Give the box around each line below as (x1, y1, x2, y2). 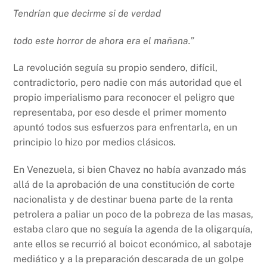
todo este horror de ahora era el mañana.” (13, 35, 195, 46)
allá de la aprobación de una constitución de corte (13, 179, 235, 191)
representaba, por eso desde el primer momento (13, 107, 227, 119)
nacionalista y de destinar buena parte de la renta (13, 194, 234, 206)
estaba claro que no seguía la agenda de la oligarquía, (13, 223, 253, 235)
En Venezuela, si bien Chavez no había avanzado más (13, 164, 247, 176)
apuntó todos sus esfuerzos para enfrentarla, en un (13, 122, 238, 133)
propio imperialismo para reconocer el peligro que (13, 92, 235, 104)
